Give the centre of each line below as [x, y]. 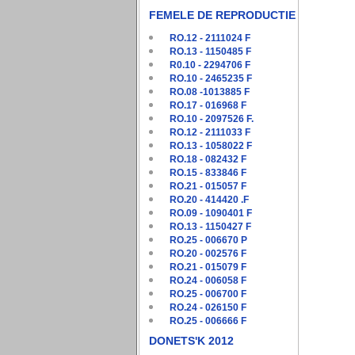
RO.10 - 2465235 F [211, 78]
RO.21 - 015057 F [208, 186]
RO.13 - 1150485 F [210, 52]
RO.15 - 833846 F [208, 173]
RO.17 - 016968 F [208, 105]
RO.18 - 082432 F [208, 159]
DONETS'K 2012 [191, 341]
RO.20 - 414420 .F [209, 200]
